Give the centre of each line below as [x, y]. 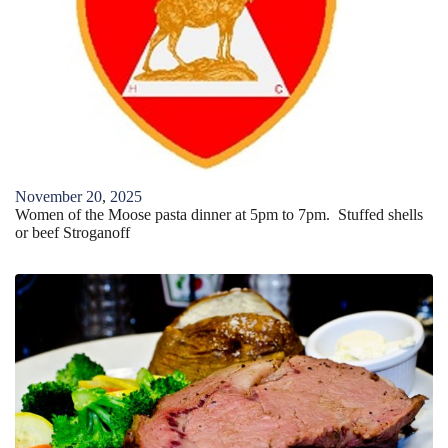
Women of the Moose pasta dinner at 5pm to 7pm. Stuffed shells [219, 214]
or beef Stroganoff [72, 232]
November [48, 196]
